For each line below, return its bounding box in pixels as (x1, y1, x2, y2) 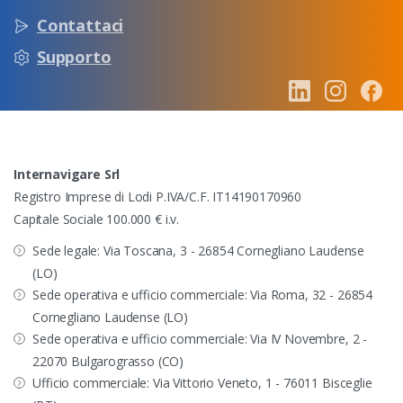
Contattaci (37, 14, 124, 36)
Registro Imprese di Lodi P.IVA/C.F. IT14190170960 (13, 188, 302, 205)
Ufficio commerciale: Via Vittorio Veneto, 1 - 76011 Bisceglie (32, 374, 372, 391)
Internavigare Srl (13, 166, 121, 183)
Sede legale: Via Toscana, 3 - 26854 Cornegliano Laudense (32, 242, 365, 259)
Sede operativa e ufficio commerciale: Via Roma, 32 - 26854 (32, 286, 373, 303)
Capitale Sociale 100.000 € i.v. (13, 210, 180, 228)
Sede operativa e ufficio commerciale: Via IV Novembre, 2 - (32, 330, 368, 347)
